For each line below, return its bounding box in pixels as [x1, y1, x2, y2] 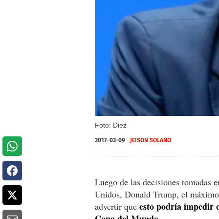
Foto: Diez [95, 121, 127, 129]
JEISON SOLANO [130, 136, 171, 144]
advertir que [95, 200, 137, 212]
